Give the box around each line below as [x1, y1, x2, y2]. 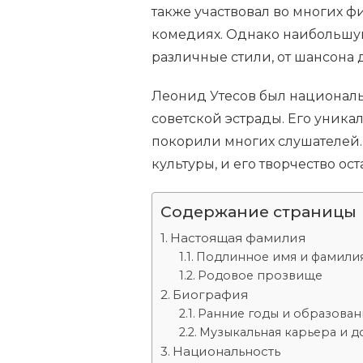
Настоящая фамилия [170, 229, 306, 246]
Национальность [173, 343, 281, 359]
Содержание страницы [160, 201, 357, 221]
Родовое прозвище [197, 267, 322, 283]
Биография [173, 286, 249, 302]
